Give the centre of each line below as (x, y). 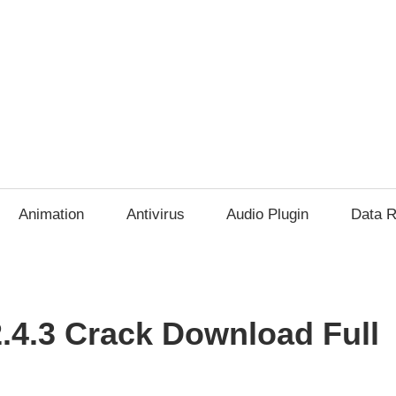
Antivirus (155, 215)
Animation (52, 215)
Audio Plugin (268, 215)
